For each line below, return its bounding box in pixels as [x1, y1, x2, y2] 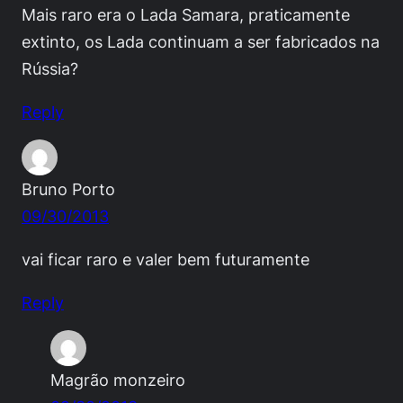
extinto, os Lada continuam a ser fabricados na [22, 31, 380, 51]
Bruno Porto [22, 178, 115, 199]
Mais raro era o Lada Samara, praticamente [22, 4, 350, 24]
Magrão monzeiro [50, 369, 185, 390]
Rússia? [22, 58, 78, 78]
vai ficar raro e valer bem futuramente [22, 248, 309, 269]
